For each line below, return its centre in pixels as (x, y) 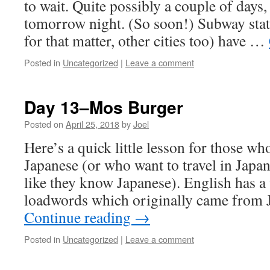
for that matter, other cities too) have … (146, 40)
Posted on (44, 124)
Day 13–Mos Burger (104, 107)
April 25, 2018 (93, 124)
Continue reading (79, 217)
